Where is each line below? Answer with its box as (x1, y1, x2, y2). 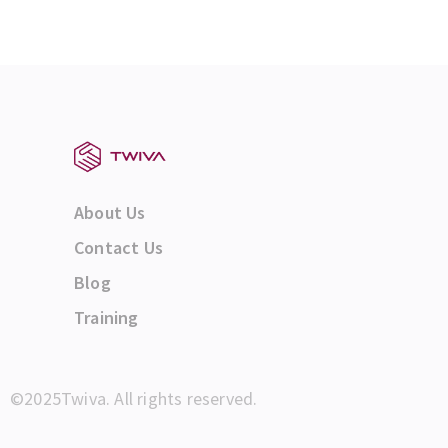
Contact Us (74, 235, 163, 259)
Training (74, 305, 139, 329)
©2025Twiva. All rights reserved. (10, 387, 258, 411)
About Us (74, 200, 146, 224)
